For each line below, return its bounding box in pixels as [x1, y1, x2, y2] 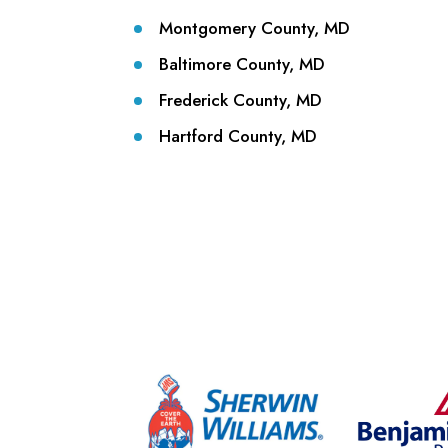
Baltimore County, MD [159, 51, 326, 76]
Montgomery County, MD [159, 15, 351, 40]
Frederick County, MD [159, 87, 323, 112]
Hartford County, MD [159, 123, 318, 148]
